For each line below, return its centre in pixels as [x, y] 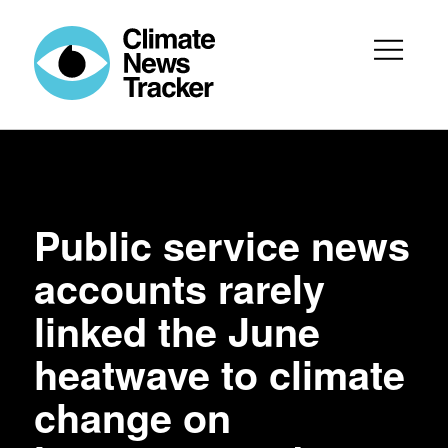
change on [133, 417]
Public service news [222, 245]
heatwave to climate [220, 374]
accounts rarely [180, 288]
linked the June [177, 331]
